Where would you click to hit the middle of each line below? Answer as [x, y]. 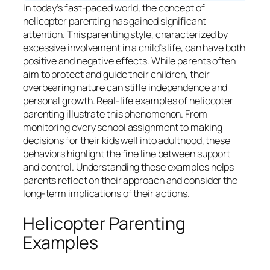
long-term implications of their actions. [106, 193]
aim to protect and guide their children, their [117, 74]
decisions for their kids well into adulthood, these [127, 140]
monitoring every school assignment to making [123, 127]
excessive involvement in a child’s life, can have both [134, 47]
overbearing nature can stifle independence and [125, 87]
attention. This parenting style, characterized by [126, 34]
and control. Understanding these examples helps [129, 167]
